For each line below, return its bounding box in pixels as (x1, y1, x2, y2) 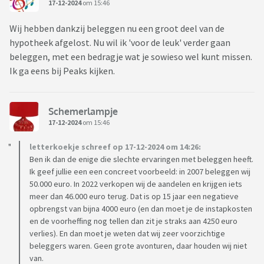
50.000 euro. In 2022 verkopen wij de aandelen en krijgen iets (29, 179, 242, 190)
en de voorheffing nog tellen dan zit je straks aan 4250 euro (29, 216, 237, 227)
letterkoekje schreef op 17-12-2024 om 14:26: (29, 141, 201, 153)
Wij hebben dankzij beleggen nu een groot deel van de (9, 22, 225, 35)
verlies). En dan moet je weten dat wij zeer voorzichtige (29, 228, 225, 239)
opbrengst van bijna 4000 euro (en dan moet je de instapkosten (29, 203, 252, 214)
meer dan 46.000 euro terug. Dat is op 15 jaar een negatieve (29, 191, 239, 202)
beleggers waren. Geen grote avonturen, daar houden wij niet (29, 240, 247, 252)
